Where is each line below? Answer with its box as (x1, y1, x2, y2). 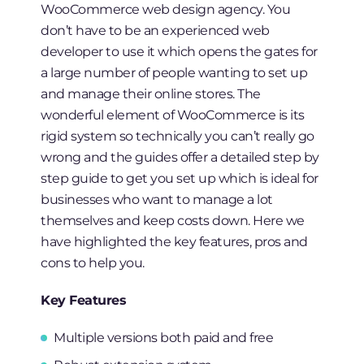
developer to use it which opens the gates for (41, 43, 318, 60)
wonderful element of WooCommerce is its (41, 106, 305, 123)
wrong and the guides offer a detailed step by (41, 149, 319, 166)
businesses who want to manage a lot (41, 191, 273, 208)
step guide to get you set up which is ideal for (41, 170, 318, 187)
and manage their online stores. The (41, 85, 261, 102)
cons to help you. (41, 254, 145, 271)
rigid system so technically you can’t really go (41, 128, 314, 145)
